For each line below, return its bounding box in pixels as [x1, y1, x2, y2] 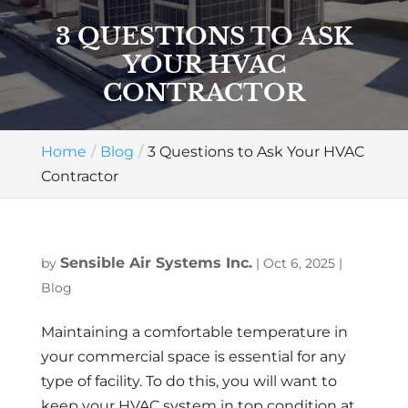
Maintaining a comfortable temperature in [40, 323, 348, 341]
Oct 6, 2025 [262, 255, 335, 271]
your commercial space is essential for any [40, 348, 346, 365]
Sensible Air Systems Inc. [59, 254, 252, 271]
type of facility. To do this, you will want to [40, 372, 337, 390]
